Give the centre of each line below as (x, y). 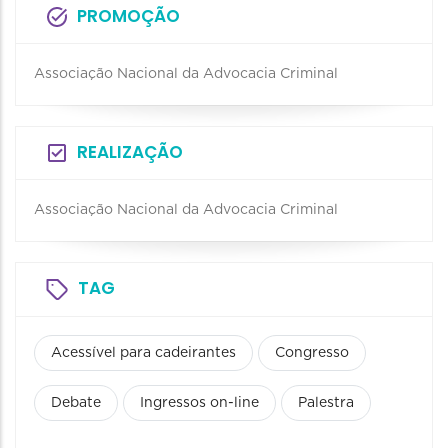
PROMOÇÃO (128, 16)
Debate (76, 403)
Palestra (326, 403)
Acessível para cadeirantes (143, 353)
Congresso (312, 353)
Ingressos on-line (199, 403)
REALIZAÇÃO (130, 152)
